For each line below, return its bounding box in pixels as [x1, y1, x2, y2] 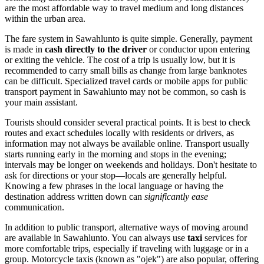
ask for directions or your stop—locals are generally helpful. [5, 170, 227, 180]
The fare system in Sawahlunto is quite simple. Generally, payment [5, 33, 252, 44]
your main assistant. [5, 97, 78, 107]
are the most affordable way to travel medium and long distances [5, 2, 243, 13]
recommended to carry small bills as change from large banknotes [5, 65, 247, 75]
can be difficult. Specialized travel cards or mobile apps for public [5, 75, 247, 86]
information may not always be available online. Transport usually [5, 138, 249, 148]
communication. [5, 202, 64, 212]
